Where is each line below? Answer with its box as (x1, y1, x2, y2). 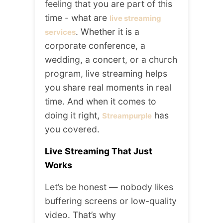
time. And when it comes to (45, 96, 156, 107)
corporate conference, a (45, 40, 145, 51)
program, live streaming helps (45, 68, 167, 79)
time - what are (45, 12, 110, 23)
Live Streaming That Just (45, 146, 152, 157)
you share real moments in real (45, 82, 171, 93)
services (45, 27, 76, 37)
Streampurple (102, 111, 152, 121)
